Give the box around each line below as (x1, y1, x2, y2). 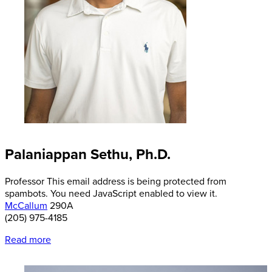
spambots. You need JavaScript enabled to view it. (5, 188, 217, 200)
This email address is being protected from (47, 175, 226, 188)
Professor (5, 175, 44, 188)
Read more (5, 234, 51, 246)
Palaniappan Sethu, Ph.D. (5, 146, 171, 164)
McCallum (5, 200, 47, 212)
